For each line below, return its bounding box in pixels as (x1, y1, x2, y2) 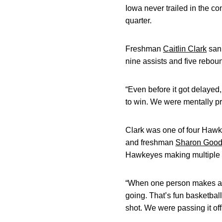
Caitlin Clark (163, 45, 207, 53)
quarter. (125, 16, 152, 25)
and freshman (125, 138, 175, 147)
